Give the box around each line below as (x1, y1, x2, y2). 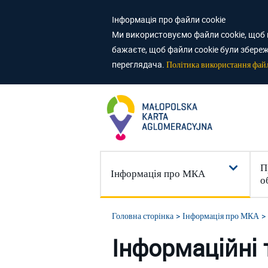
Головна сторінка (112, 211, 173, 221)
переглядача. (112, 59, 166, 70)
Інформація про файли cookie (112, 14, 226, 25)
